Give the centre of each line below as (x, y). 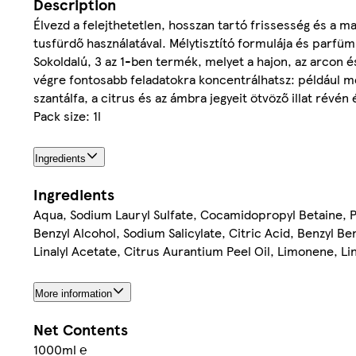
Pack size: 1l (67, 116)
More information (74, 293)
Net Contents (81, 329)
